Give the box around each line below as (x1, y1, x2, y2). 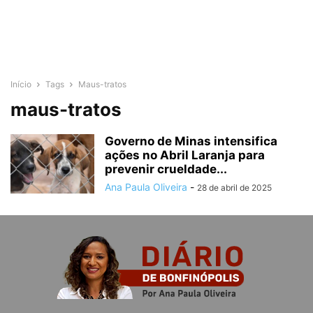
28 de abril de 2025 (197, 182, 272, 193)
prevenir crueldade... (105, 162, 227, 176)
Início (10, 79, 31, 89)
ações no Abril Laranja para (105, 148, 265, 162)
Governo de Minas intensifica (105, 134, 277, 148)
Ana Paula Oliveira (105, 181, 187, 193)
